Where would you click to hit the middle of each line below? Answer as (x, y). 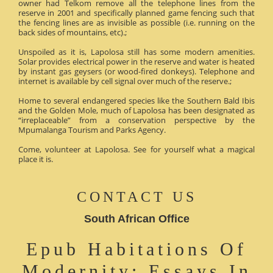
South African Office (136, 218)
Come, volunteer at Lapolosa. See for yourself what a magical (136, 149)
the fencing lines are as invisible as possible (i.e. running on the (136, 22)
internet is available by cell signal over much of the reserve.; (125, 81)
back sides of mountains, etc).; (73, 32)
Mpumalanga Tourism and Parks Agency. (92, 129)
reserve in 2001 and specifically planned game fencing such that (136, 12)
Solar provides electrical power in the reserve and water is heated (136, 61)
